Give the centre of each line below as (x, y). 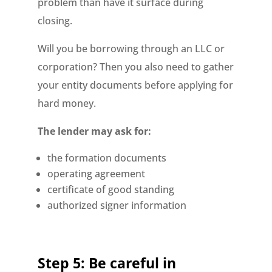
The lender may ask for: (95, 131)
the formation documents (107, 158)
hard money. (67, 103)
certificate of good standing (111, 189)
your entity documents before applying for (136, 85)
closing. (55, 21)
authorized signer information (117, 205)
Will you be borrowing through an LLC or (131, 49)
